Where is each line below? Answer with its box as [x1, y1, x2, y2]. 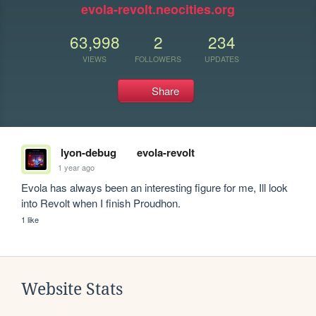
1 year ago [58, 161, 95, 173]
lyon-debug [60, 145, 116, 160]
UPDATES [204, 53, 239, 64]
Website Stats [21, 280, 123, 298]
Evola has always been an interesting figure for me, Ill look [21, 180, 288, 195]
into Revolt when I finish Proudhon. [21, 195, 181, 210]
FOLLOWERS [135, 53, 181, 64]
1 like [21, 214, 39, 225]
